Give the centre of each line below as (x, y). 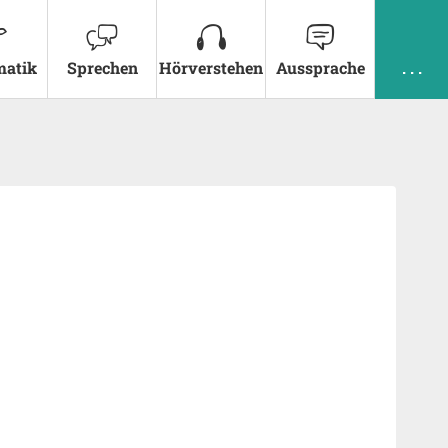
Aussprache (320, 67)
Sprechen (102, 67)
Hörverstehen (211, 67)
